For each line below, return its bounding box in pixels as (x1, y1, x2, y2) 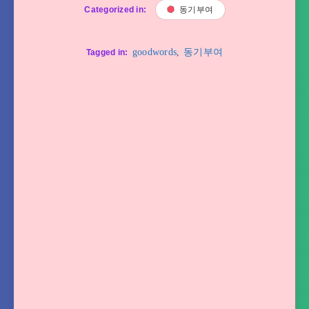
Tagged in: (86, 47, 128, 57)
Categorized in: (84, 4, 147, 14)
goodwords (132, 46, 177, 57)
